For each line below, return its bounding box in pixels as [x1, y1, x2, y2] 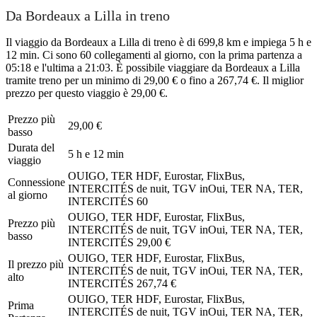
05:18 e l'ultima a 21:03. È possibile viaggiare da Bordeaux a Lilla [6, 61, 300, 74]
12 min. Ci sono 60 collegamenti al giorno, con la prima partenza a [6, 48, 302, 61]
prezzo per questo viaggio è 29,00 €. [6, 86, 168, 99]
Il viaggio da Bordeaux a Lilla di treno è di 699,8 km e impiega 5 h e [6, 35, 311, 48]
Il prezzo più [8, 258, 64, 270]
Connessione [8, 175, 65, 188]
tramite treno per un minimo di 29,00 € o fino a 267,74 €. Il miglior [6, 74, 304, 86]
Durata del [8, 141, 54, 154]
